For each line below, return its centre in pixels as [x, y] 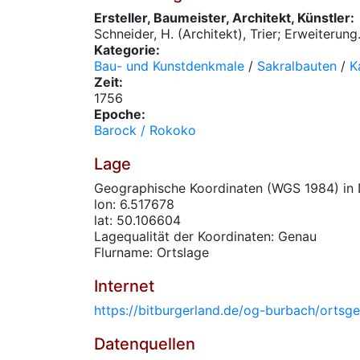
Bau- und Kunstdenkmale [169, 66]
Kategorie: [127, 50]
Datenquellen [145, 344]
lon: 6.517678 [134, 204]
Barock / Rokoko [145, 130]
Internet [124, 286]
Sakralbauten [297, 66]
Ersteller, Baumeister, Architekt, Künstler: [224, 18]
